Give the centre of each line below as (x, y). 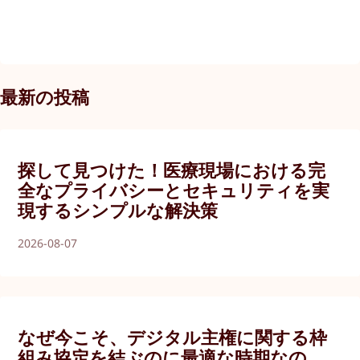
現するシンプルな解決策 (118, 209)
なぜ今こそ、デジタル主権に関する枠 (173, 337)
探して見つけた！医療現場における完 (172, 169)
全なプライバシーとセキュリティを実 (174, 189)
